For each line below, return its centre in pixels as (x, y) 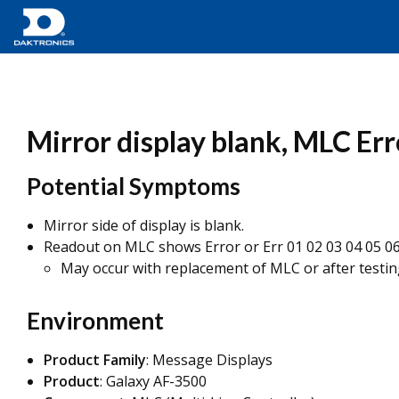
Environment (95, 321)
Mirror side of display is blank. (144, 225)
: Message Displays (209, 360)
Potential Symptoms (134, 186)
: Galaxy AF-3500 (153, 381)
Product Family (95, 360)
